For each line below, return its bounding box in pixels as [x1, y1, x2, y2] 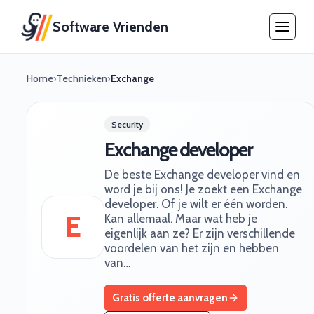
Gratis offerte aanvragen [112, 291, 228, 304]
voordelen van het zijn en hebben [104, 241, 279, 255]
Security [111, 119, 143, 130]
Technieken [57, 72, 107, 85]
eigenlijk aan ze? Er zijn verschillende [104, 226, 295, 240]
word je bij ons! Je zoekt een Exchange [104, 182, 302, 196]
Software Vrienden [53, 18, 169, 35]
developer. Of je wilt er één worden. [104, 197, 287, 211]
